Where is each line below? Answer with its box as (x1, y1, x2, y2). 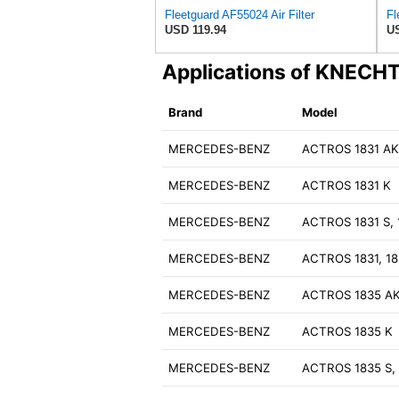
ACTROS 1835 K (302, 324, 394, 339)
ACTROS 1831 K (302, 178, 392, 193)
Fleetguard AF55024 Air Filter (165, 8, 314, 22)
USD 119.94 (165, 23, 226, 37)
